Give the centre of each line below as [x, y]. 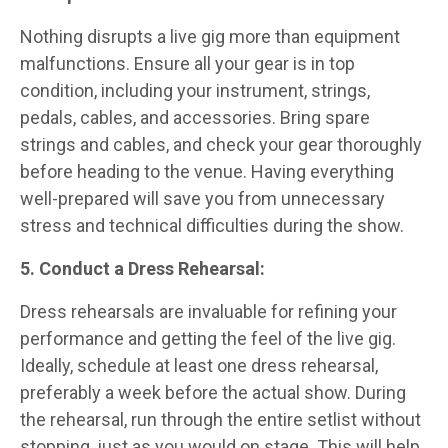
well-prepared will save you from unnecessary [202, 198]
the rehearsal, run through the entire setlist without [220, 419]
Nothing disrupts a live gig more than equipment [210, 36]
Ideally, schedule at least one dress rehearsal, [199, 365]
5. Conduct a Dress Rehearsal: [142, 268]
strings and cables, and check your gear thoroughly [221, 144]
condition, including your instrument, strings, [195, 90]
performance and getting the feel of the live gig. [208, 338]
